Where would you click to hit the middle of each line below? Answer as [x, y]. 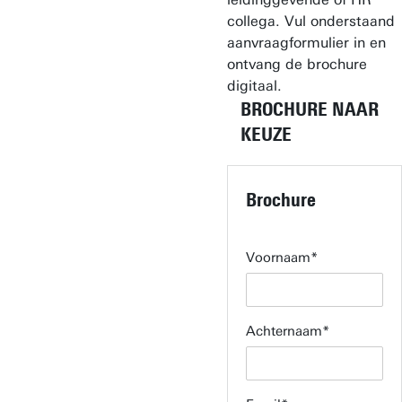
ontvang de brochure [297, 64]
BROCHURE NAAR [309, 109]
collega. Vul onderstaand [310, 21]
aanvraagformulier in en [306, 43]
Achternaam [284, 331]
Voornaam [278, 258]
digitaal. [254, 86]
